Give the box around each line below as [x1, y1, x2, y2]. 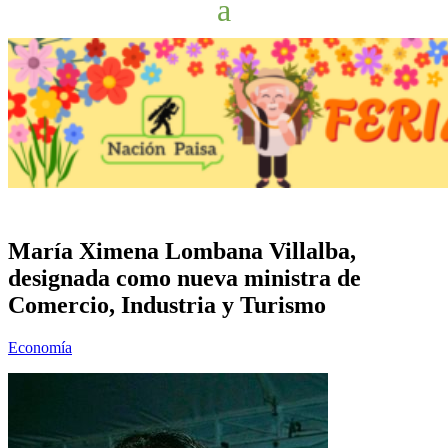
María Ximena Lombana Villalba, [8, 237, 356, 264]
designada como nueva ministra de [8, 264, 361, 291]
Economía [8, 338, 72, 356]
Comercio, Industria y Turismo [8, 291, 326, 318]
